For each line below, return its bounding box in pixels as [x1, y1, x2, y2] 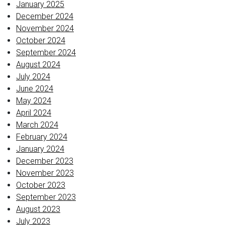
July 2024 [16, 72, 50, 81]
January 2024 [16, 144, 64, 154]
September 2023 [16, 192, 76, 202]
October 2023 [16, 180, 65, 190]
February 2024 [16, 132, 67, 142]
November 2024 [16, 24, 74, 33]
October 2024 [16, 36, 65, 45]
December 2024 [16, 12, 73, 21]
